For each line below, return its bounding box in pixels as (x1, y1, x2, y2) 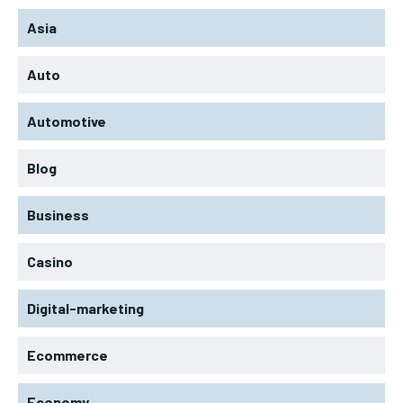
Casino (27, 252, 73, 270)
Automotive (27, 112, 106, 130)
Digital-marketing (27, 299, 144, 317)
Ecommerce (27, 345, 108, 363)
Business (27, 205, 89, 223)
